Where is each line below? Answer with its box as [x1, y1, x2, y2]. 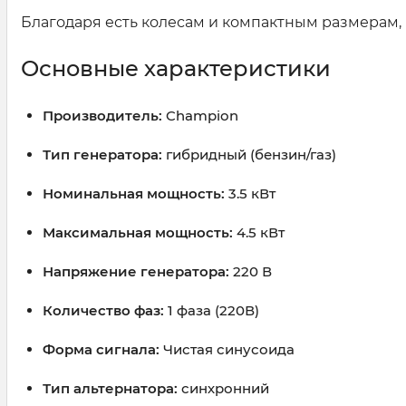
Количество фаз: [43, 302, 164, 320]
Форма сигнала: [43, 341, 159, 359]
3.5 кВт [225, 185, 275, 203]
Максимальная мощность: [43, 224, 233, 242]
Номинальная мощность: [43, 185, 225, 203]
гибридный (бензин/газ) [162, 146, 336, 164]
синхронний [178, 380, 269, 398]
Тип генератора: [43, 146, 162, 164]
